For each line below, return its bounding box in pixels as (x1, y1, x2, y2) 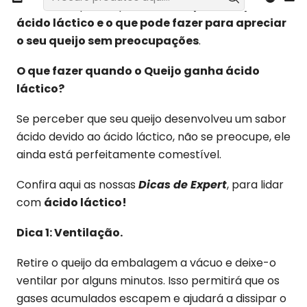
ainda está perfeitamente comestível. (16, 147, 221, 162)
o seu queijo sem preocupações (16, 33, 199, 49)
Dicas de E (138, 177, 197, 193)
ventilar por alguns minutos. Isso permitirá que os (16, 273, 280, 288)
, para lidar (227, 177, 284, 193)
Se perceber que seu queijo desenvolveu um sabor (16, 111, 286, 127)
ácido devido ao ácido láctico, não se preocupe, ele (16, 129, 291, 145)
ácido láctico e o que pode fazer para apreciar (16, 15, 286, 31)
